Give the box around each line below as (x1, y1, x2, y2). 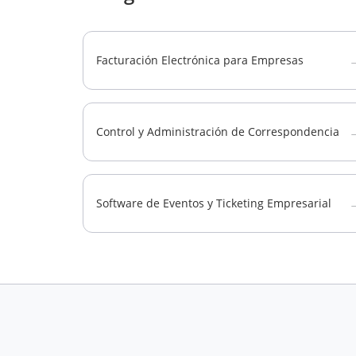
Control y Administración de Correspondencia (96, 124, 339, 139)
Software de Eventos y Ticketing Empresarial (96, 195, 331, 211)
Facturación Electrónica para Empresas (96, 52, 304, 68)
